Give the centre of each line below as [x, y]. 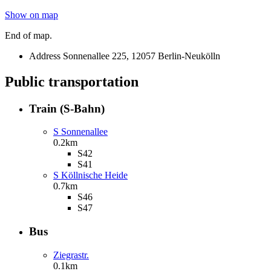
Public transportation [72, 81]
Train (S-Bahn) [67, 108]
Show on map [31, 15]
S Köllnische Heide [90, 175]
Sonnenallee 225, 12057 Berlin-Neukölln [142, 56]
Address [45, 56]
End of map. [28, 35]
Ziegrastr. [71, 255]
